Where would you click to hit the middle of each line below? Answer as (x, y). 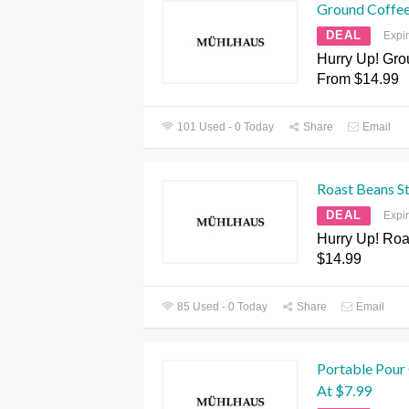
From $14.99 (358, 79)
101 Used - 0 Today (225, 127)
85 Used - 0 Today (221, 307)
